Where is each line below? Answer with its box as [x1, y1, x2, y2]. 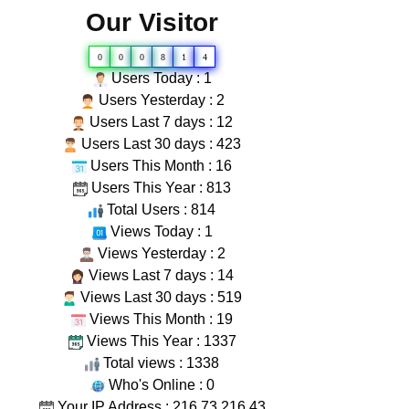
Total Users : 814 [103, 202, 215, 217]
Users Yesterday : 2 [94, 92, 225, 108]
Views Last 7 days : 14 [85, 267, 234, 283]
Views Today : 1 [106, 224, 213, 239]
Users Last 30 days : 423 [78, 136, 241, 152]
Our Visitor [86, 8, 218, 37]
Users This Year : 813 [88, 180, 231, 195]
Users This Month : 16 [87, 158, 232, 173]
